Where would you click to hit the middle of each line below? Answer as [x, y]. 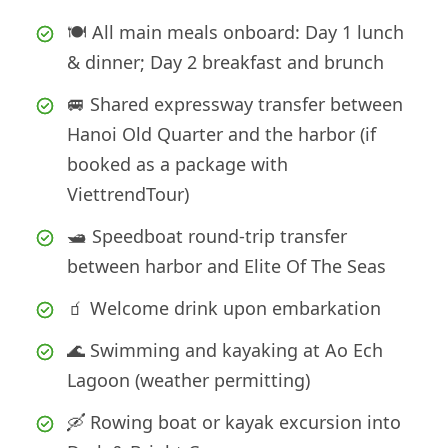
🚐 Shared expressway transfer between [235, 104]
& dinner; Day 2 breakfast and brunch [225, 62]
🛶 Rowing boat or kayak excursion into [234, 422]
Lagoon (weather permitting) [188, 380]
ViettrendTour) [128, 194]
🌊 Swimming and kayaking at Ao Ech [225, 350]
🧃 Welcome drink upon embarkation [224, 308]
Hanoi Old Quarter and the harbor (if [221, 134]
